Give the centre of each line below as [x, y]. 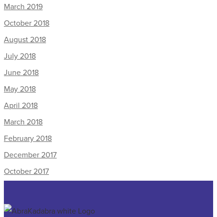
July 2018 [20, 56]
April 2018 [21, 105]
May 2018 [20, 89]
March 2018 [23, 122]
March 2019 [23, 6]
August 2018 [25, 39]
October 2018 [27, 23]
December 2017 [30, 155]
